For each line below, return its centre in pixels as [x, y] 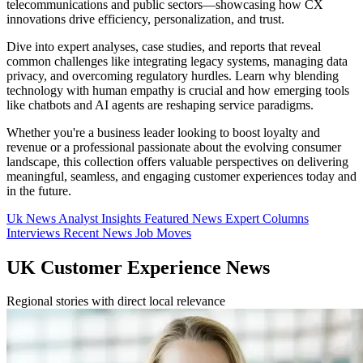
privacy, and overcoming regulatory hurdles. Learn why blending [173, 75]
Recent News [99, 233]
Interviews [35, 233]
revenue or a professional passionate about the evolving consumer [174, 147]
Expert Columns [267, 218]
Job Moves [163, 233]
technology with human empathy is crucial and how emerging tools [178, 90]
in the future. [39, 190]
